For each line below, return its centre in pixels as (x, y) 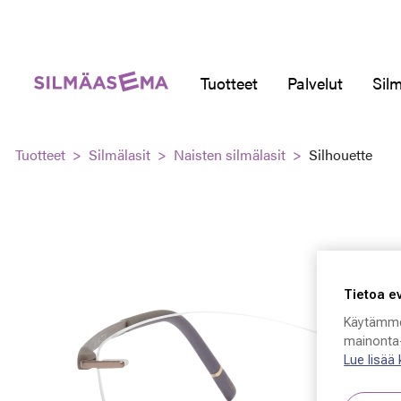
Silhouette (341, 154)
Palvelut (316, 83)
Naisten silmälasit (230, 154)
